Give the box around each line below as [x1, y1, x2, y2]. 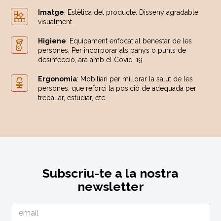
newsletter [77, 179, 144, 194]
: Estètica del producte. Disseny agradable [64, 8, 199, 17]
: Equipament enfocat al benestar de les [66, 37, 192, 45]
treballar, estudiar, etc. [38, 94, 107, 102]
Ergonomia [38, 75, 77, 83]
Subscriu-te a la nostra [42, 166, 179, 181]
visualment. [38, 18, 74, 26]
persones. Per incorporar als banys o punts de [38, 46, 186, 55]
